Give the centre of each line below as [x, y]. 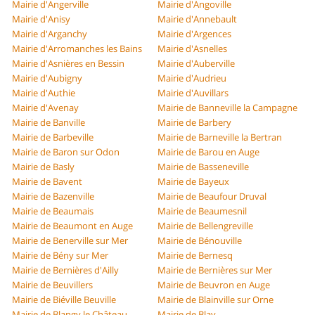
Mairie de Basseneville [203, 167]
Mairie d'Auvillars [193, 93]
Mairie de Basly [44, 167]
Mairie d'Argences [194, 34]
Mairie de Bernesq [195, 256]
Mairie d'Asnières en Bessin [69, 64]
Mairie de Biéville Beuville [64, 300]
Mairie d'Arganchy [50, 34]
